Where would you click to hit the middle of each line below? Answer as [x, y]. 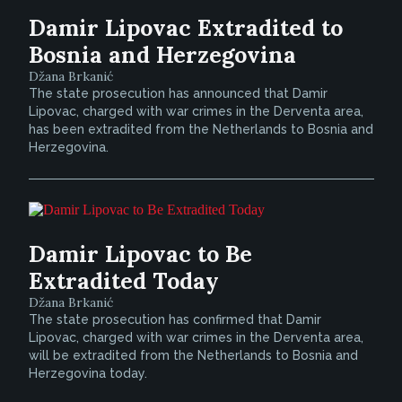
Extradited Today [123, 281]
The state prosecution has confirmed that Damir [175, 319]
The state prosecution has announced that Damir [178, 93]
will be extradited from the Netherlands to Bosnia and [193, 355]
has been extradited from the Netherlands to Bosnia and [201, 129]
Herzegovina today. [87, 373]
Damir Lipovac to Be [140, 254]
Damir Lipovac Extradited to [185, 28]
